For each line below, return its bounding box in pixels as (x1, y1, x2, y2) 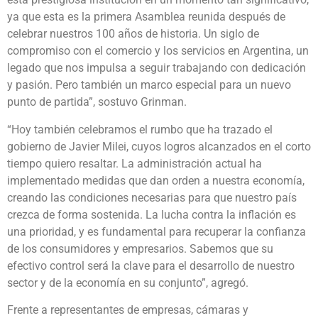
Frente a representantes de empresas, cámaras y (7, 302, 248, 317)
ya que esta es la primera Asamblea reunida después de (7, 10, 285, 24)
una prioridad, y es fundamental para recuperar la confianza (7, 224, 306, 238)
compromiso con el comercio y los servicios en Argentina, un (7, 44, 309, 58)
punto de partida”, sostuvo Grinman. (7, 95, 187, 109)
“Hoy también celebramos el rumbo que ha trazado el (7, 122, 273, 136)
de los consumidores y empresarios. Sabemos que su (7, 241, 273, 256)
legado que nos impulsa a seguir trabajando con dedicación (7, 61, 306, 75)
